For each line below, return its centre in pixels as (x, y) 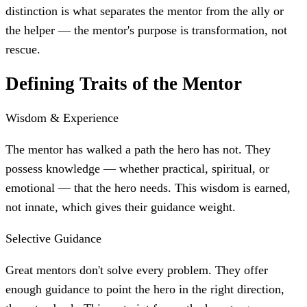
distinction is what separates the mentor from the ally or (145, 11)
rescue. (23, 49)
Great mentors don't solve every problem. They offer (137, 270)
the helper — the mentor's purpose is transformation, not (146, 30)
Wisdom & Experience (62, 118)
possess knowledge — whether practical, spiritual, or (137, 169)
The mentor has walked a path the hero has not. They (138, 150)
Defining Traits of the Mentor (124, 84)
